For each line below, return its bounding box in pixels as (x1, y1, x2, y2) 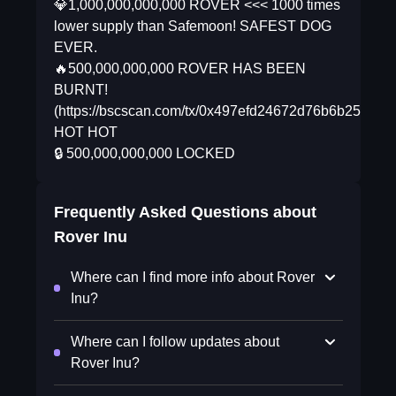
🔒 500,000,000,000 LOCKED (53, 146, 235, 161)
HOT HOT (53, 125, 118, 140)
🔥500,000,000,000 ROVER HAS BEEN (53, 61, 306, 76)
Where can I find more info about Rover (70, 270, 315, 285)
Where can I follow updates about (70, 334, 279, 349)
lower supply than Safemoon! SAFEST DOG (53, 19, 331, 34)
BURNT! (53, 82, 108, 97)
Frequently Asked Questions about (53, 203, 316, 221)
